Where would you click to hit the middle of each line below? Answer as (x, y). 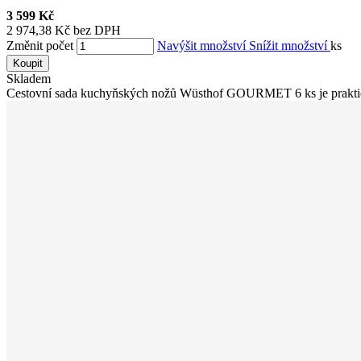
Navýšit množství (203, 45)
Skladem (29, 78)
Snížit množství (290, 45)
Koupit (28, 63)
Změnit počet (40, 45)
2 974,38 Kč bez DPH (64, 30)
